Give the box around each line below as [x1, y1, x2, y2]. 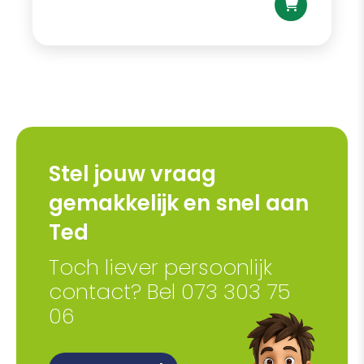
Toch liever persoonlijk [49, 253, 272, 282]
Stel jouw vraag [49, 159, 216, 188]
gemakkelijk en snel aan [49, 188, 309, 218]
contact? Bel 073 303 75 [49, 277, 290, 306]
